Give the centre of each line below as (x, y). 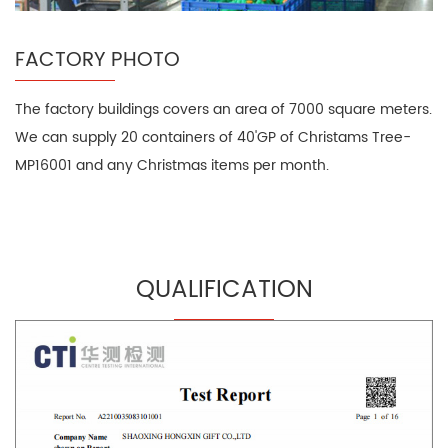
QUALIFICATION (224, 289)
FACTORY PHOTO (97, 60)
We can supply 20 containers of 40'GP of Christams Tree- (213, 137)
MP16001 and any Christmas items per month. (172, 165)
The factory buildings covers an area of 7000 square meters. (223, 109)
